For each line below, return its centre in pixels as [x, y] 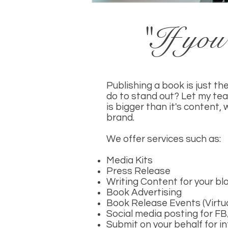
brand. [120, 118]
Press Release [138, 171]
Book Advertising [144, 192]
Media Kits [130, 160]
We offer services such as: [164, 139]
